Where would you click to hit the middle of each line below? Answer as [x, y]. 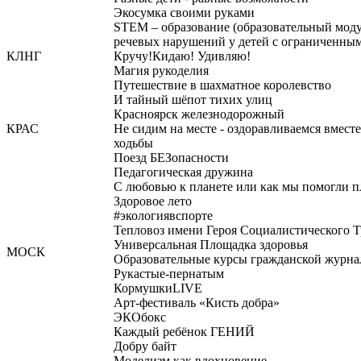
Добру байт [145, 346]
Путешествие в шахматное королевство [222, 85]
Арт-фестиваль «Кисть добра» [197, 303]
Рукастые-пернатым [169, 274]
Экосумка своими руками [184, 12]
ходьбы [133, 143]
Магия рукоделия [161, 71]
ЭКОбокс [140, 317]
